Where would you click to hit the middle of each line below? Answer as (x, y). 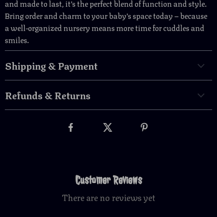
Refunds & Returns (48, 95)
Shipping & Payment (51, 65)
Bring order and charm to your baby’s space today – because (106, 15)
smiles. (17, 39)
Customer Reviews (108, 180)
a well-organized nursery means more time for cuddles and (105, 27)
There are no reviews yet (108, 197)
